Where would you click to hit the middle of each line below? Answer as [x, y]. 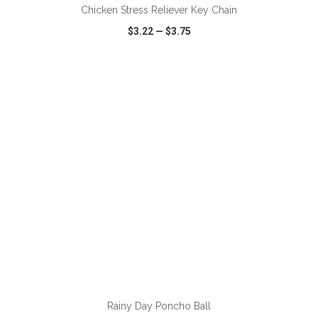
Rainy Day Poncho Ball [159, 306]
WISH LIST [160, 86]
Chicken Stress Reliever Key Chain [159, 10]
